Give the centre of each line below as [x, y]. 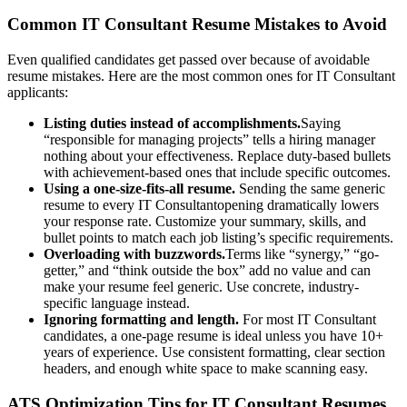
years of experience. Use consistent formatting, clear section [214, 352]
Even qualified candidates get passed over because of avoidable [189, 60]
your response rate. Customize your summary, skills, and [205, 222]
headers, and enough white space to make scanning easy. [206, 369]
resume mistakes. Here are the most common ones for [162, 76]
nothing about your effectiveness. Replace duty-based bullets [217, 156]
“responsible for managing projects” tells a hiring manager [209, 140]
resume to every [91, 205]
